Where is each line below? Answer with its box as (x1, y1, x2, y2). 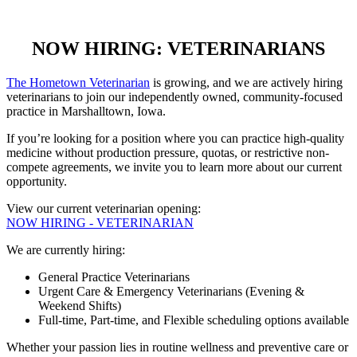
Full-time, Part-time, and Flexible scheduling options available (38, 312, 349, 327)
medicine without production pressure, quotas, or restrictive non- (6, 145, 329, 159)
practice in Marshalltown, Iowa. (6, 104, 166, 118)
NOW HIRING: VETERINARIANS (32, 38, 325, 60)
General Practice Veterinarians (38, 269, 190, 284)
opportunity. (6, 174, 67, 188)
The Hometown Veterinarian (6, 75, 150, 89)
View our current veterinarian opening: (6, 201, 201, 215)
